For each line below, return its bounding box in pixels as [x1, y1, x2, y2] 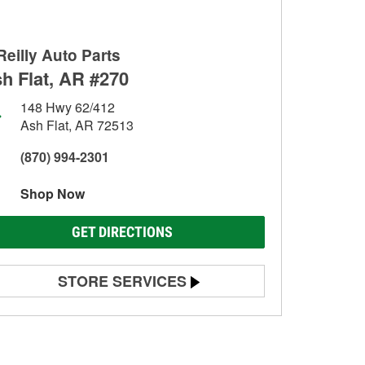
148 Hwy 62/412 [20, 98, 115, 117]
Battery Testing [29, 307, 107, 323]
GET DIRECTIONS [72, 223, 173, 240]
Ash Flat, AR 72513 [20, 116, 134, 134]
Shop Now [20, 184, 85, 203]
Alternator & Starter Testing [29, 336, 169, 352]
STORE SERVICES [58, 270, 187, 292]
